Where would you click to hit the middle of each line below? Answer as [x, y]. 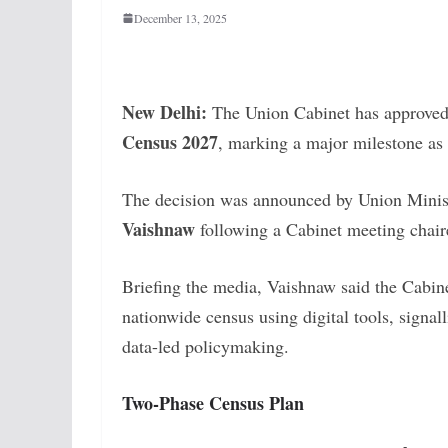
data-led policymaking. [205, 345]
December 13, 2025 [180, 17]
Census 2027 [170, 141]
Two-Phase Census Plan [213, 402]
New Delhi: [167, 111]
